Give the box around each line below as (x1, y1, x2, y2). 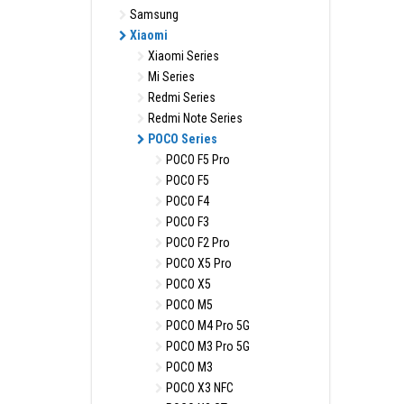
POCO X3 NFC (163, 381, 234, 395)
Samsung (127, 7, 179, 22)
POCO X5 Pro (163, 256, 232, 271)
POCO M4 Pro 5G (163, 318, 250, 333)
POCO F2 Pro (163, 235, 230, 250)
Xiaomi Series (145, 49, 219, 63)
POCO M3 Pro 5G (163, 339, 250, 353)
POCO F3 (163, 215, 209, 229)
